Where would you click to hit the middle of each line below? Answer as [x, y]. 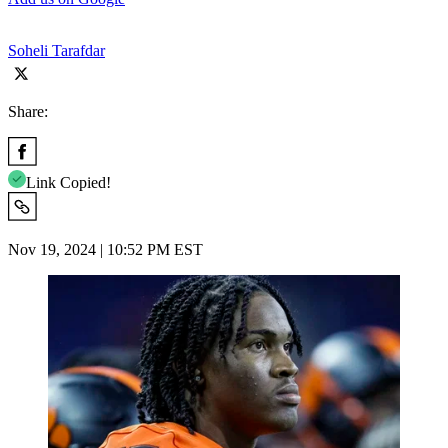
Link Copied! [68, 182]
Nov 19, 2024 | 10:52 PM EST [105, 249]
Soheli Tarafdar [56, 50]
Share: [28, 111]
